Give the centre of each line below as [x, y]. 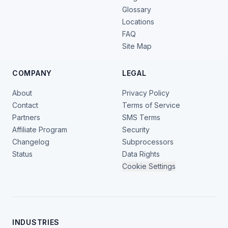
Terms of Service [151, 105]
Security [136, 130]
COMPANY [32, 73]
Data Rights [141, 154]
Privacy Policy [146, 93]
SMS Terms [141, 118]
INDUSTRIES [36, 222]
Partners [26, 118]
